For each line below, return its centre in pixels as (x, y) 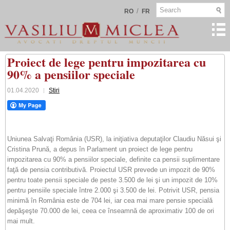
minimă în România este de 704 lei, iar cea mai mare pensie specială (110, 200)
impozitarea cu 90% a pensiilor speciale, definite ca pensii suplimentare (113, 159)
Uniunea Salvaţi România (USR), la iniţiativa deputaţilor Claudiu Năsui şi (114, 139)
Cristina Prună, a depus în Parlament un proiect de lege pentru (100, 149)
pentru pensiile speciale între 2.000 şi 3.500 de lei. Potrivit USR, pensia (113, 190)
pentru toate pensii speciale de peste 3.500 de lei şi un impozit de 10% (112, 180)
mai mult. (21, 221)
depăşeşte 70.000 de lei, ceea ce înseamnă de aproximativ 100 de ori (111, 211)
